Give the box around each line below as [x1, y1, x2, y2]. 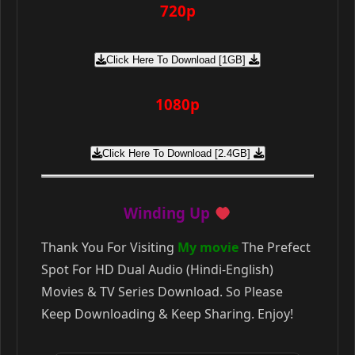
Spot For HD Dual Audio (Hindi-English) [41, 261, 273, 279]
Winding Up [124, 203, 215, 223]
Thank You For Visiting [41, 239, 177, 257]
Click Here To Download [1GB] [106, 54, 249, 67]
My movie [177, 239, 239, 257]
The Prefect [239, 239, 311, 257]
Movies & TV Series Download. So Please [41, 283, 283, 301]
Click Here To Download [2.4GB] [101, 147, 254, 160]
